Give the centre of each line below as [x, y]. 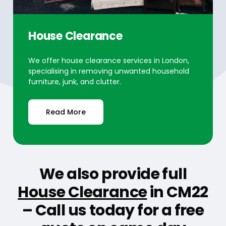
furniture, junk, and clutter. [74, 81]
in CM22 [178, 192]
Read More [66, 112]
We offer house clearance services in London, [108, 60]
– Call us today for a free [113, 210]
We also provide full [113, 174]
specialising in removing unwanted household [108, 71]
